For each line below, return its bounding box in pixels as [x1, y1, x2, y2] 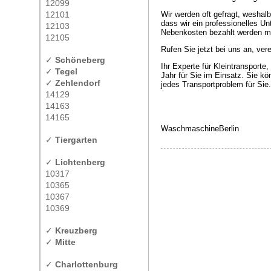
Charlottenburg [55, 260, 118, 269]
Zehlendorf [55, 78, 100, 88]
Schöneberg [55, 55, 105, 65]
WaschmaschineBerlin [161, 124, 239, 133]
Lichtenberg [55, 157, 105, 167]
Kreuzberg [55, 226, 97, 235]
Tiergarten [55, 135, 97, 145]
